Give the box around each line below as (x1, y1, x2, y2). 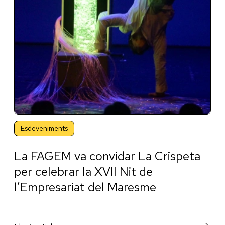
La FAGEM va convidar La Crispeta (14, 148, 200, 164)
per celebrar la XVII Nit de (14, 164, 153, 180)
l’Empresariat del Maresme (14, 179, 156, 195)
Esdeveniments (21, 124, 68, 133)
